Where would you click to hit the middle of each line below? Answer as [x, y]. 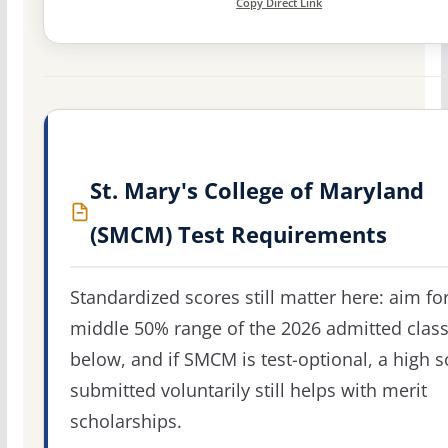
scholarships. [125, 421]
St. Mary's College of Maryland [256, 190]
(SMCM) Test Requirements [238, 234]
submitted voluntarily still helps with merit [248, 390]
